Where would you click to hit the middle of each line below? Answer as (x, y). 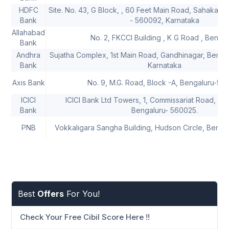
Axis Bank (28, 83)
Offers (51, 194)
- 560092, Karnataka (165, 20)
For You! (82, 194)
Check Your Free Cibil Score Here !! (85, 217)
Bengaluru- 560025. (165, 110)
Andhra (28, 55)
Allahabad (28, 33)
